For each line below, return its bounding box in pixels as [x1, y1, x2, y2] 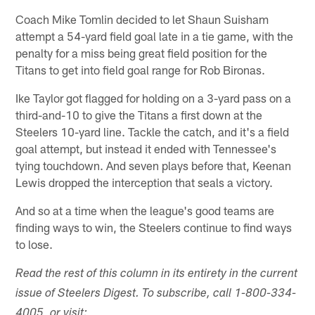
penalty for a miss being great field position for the [15, 45, 268, 60]
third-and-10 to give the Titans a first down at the [15, 107, 263, 122]
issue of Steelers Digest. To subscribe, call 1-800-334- [15, 288, 297, 300]
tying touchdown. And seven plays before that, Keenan [15, 157, 292, 172]
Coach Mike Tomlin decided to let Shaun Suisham [15, 11, 269, 26]
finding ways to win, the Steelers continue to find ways [15, 219, 292, 234]
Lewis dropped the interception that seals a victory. [15, 174, 274, 189]
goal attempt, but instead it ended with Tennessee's [15, 141, 277, 155]
